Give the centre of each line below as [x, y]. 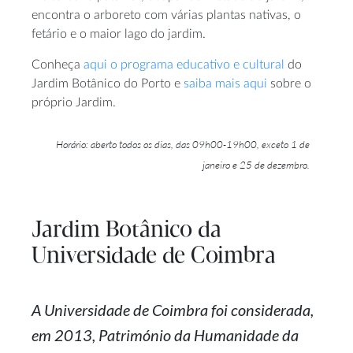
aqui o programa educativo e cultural [184, 65]
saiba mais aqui [225, 84]
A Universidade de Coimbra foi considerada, [173, 310]
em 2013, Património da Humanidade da [165, 335]
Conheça [58, 65]
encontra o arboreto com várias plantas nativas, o [166, 15]
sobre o [289, 84]
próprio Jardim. [74, 103]
